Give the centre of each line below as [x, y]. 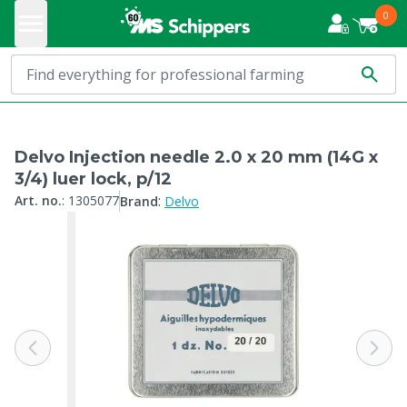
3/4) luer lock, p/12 [93, 179]
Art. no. [38, 200]
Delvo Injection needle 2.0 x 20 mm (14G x [196, 157]
